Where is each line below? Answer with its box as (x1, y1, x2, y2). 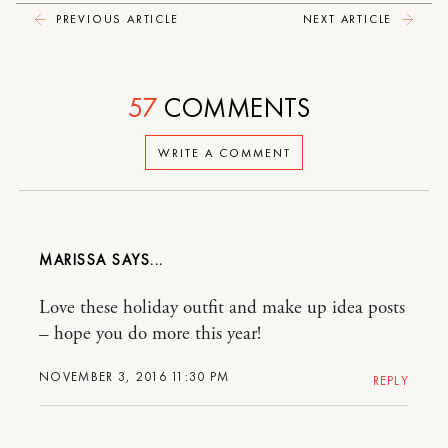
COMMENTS (157, 90, 311, 126)
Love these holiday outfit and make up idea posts (39, 296, 405, 321)
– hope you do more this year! (39, 322, 261, 347)
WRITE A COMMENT (157, 144, 291, 161)
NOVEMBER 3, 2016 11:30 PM (39, 368, 230, 386)
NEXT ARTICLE (302, 11, 397, 28)
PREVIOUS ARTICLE (51, 11, 179, 28)
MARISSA (39, 250, 112, 271)
